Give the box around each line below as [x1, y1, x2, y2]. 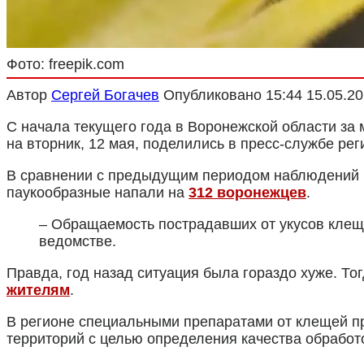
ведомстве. [39, 232, 116, 249]
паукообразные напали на [6, 184, 188, 201]
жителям [6, 281, 70, 298]
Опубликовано [163, 86, 262, 103]
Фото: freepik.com [6, 55, 124, 72]
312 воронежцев [188, 184, 306, 201]
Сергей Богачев [51, 86, 159, 103]
